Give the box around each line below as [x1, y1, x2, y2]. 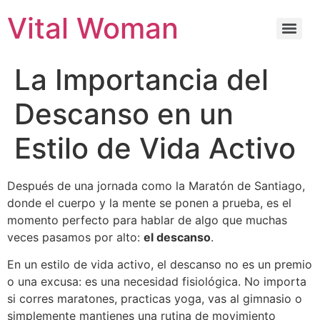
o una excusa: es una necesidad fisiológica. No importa [7, 274, 306, 289]
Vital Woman [7, 11, 179, 46]
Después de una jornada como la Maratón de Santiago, [7, 179, 305, 193]
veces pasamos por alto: [7, 230, 144, 244]
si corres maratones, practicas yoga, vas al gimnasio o [7, 291, 302, 306]
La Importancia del [14, 62, 269, 97]
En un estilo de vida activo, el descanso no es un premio [7, 257, 312, 272]
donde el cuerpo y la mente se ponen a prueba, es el [7, 196, 291, 210]
